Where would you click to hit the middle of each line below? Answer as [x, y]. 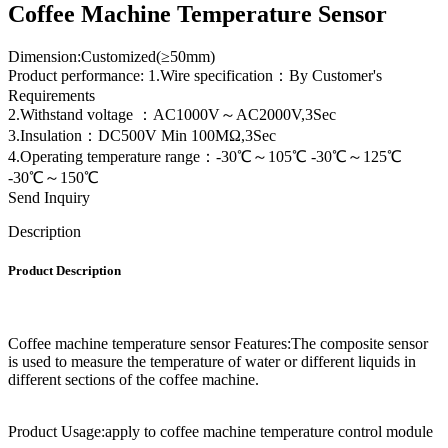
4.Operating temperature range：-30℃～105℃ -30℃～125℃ [205, 156]
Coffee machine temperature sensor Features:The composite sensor [218, 344]
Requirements [51, 95]
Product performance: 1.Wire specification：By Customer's [195, 75]
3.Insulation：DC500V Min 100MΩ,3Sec [142, 135]
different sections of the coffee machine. [133, 380]
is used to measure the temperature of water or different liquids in [212, 362]
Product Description [64, 270]
